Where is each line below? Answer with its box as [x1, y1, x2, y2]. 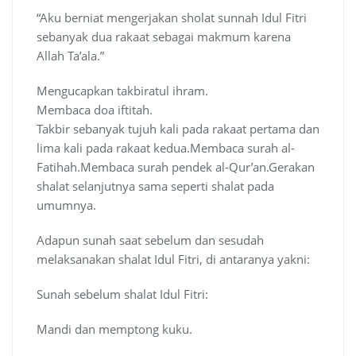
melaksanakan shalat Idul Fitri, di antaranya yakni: [37, 251, 310, 268]
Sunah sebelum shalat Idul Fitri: [37, 286, 208, 303]
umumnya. [37, 197, 96, 214]
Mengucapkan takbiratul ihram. [37, 83, 208, 99]
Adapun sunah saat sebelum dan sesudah [37, 232, 264, 249]
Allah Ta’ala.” [37, 48, 104, 64]
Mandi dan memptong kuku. [37, 321, 192, 338]
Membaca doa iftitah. [37, 102, 153, 118]
